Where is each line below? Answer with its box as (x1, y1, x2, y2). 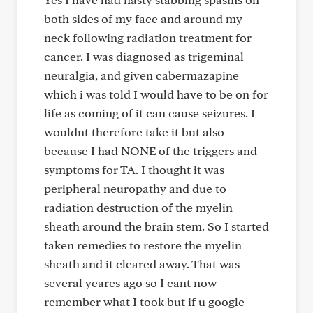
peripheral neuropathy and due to (44, 181, 226, 196)
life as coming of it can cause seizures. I (44, 105, 255, 120)
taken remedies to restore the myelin (44, 238, 242, 252)
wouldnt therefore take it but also (44, 124, 224, 139)
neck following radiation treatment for (44, 30, 252, 45)
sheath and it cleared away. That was (44, 256, 240, 271)
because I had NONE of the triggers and (44, 143, 257, 158)
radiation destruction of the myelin (44, 200, 233, 214)
